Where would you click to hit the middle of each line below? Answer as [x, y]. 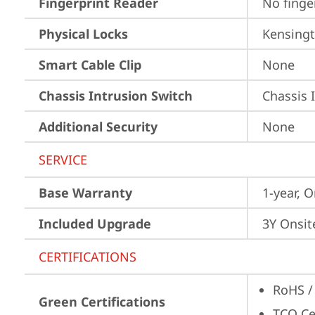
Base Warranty [85, 193]
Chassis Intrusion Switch [116, 96]
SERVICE [63, 160]
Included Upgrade [95, 224]
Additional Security [98, 127]
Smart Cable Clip [90, 65]
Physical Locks [83, 34]
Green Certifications [102, 302]
